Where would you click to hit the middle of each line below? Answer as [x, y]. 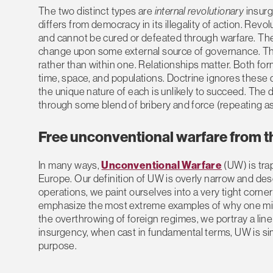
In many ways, [70, 165]
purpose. [58, 245]
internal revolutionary [199, 11]
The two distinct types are [97, 11]
